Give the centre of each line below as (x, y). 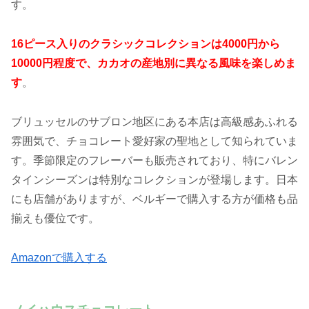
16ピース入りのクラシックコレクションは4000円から (146, 44)
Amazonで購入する (59, 257)
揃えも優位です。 (55, 218)
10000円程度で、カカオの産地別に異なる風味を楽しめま (153, 63)
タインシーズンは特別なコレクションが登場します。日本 (154, 179)
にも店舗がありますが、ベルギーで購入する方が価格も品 (154, 199)
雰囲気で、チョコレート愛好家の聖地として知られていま (154, 141)
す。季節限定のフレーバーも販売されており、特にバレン (154, 160)
